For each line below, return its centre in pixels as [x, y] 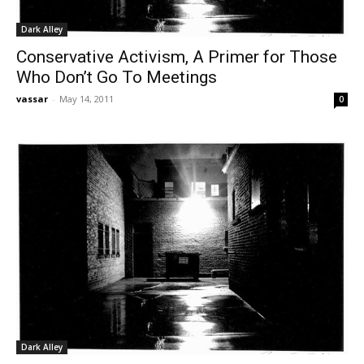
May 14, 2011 [87, 99]
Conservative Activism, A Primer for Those [177, 57]
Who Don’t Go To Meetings [117, 78]
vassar [32, 99]
